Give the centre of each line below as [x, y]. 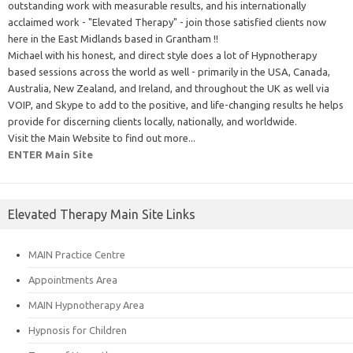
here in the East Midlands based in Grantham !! [113, 38]
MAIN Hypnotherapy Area [86, 305]
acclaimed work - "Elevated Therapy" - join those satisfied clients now [167, 22]
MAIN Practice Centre [77, 254]
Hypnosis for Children [78, 330]
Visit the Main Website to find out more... [102, 137]
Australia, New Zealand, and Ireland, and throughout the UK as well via [169, 88]
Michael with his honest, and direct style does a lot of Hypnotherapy [162, 55]
